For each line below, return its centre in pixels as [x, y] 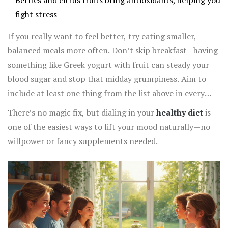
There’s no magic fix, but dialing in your [82, 113]
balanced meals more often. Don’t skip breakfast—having [113, 51]
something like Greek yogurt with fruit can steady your [108, 65]
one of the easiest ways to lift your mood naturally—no [109, 127]
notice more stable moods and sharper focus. [91, 122]
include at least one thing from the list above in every [106, 93]
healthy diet [180, 113]
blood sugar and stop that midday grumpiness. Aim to [107, 79]
